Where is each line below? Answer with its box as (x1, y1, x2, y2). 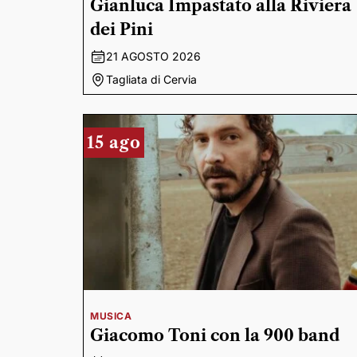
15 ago (87, 133, 141, 152)
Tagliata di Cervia (106, 73, 197, 86)
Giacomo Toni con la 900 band (90, 326, 339, 345)
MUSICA (90, 310, 132, 322)
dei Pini (90, 20, 153, 39)
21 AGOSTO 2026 (106, 49, 201, 63)
